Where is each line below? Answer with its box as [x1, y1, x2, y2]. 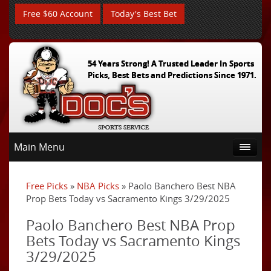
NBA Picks [77, 180, 119, 192]
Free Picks [26, 180, 68, 192]
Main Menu [14, 140, 65, 154]
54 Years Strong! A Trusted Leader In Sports [87, 58, 254, 69]
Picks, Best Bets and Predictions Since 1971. [87, 70, 256, 80]
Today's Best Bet [111, 8, 177, 19]
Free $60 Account [23, 8, 93, 19]
